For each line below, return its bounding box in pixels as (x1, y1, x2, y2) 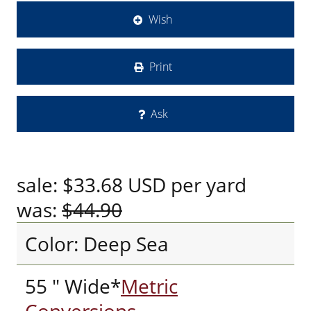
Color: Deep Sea (25, 230, 169, 257)
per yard (166, 171, 246, 198)
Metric (121, 273, 178, 299)
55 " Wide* (25, 273, 121, 299)
